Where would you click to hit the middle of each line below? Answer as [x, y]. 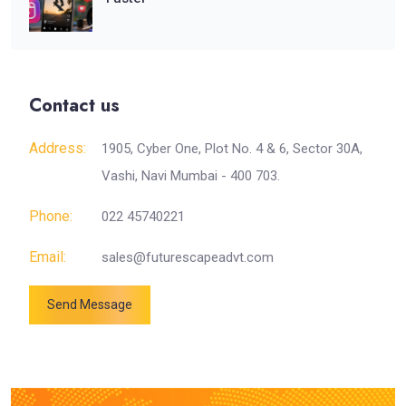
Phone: [51, 216]
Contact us [74, 105]
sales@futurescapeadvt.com [188, 257]
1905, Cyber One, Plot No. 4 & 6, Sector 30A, [232, 148]
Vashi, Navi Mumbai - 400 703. [191, 175]
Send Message [90, 304]
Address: [58, 148]
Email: [48, 256]
